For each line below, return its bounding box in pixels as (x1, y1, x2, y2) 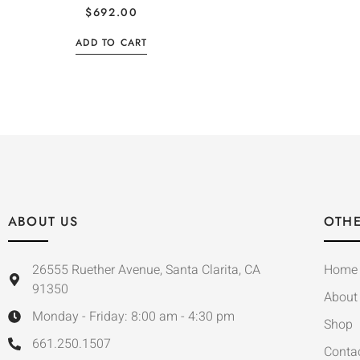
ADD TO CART (76, 35, 148, 51)
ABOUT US (8, 212, 79, 231)
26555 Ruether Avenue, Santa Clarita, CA (32, 260, 260, 280)
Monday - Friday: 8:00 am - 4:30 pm (32, 307, 235, 327)
